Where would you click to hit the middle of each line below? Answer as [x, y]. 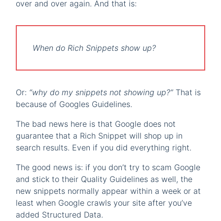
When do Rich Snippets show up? [94, 48]
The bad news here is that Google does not [96, 124]
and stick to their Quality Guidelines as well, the [104, 179]
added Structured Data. [59, 214]
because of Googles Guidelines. [74, 104]
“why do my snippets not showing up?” [101, 92]
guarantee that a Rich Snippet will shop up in [99, 135]
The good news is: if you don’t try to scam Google [108, 167]
